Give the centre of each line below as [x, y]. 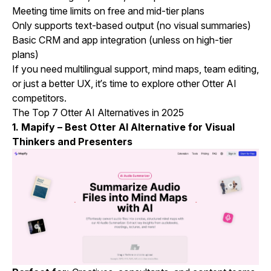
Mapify [38, 127]
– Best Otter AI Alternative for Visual [146, 127]
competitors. [39, 98]
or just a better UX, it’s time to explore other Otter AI [124, 83]
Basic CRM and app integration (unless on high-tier [122, 40]
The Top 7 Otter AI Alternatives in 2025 [98, 113]
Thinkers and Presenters [72, 142]
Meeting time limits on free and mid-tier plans [108, 11]
